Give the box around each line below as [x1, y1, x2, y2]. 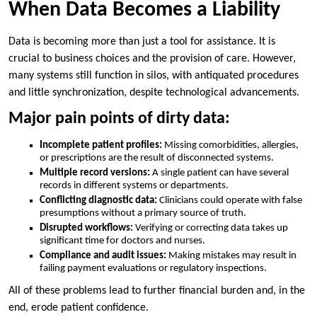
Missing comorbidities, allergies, [164, 140, 299, 151]
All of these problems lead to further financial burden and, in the [8, 284, 305, 296]
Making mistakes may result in [168, 250, 296, 262]
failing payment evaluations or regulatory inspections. [40, 263, 267, 275]
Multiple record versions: [40, 168, 152, 179]
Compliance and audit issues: [40, 250, 168, 262]
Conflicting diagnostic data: [40, 195, 157, 207]
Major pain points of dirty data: [8, 110, 230, 128]
